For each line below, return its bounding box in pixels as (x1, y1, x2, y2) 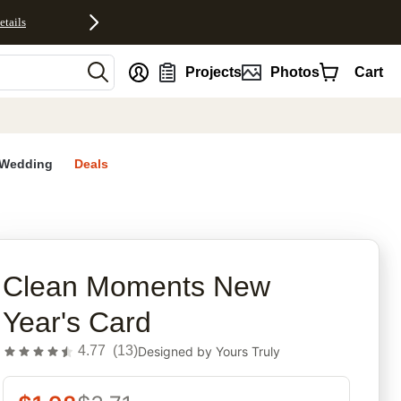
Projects (185, 64, 243, 80)
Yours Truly (216, 343, 281, 359)
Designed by (138, 343, 217, 359)
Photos (269, 64, 320, 80)
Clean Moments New (3, 270, 271, 303)
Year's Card (3, 306, 152, 339)
